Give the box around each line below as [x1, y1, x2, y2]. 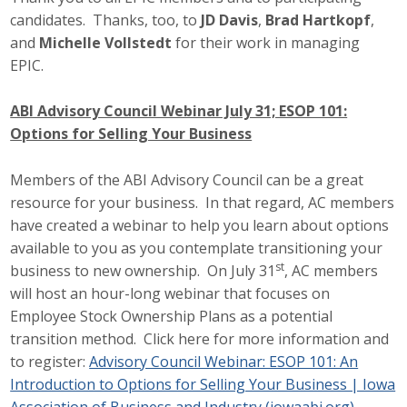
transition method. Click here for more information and [10, 329, 390, 349]
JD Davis [201, 9, 259, 30]
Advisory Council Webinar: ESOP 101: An [89, 352, 359, 372]
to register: [10, 352, 90, 372]
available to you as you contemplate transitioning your [10, 238, 383, 258]
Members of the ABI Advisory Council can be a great [10, 170, 364, 190]
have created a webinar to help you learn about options [10, 215, 390, 235]
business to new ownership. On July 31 [10, 261, 276, 281]
